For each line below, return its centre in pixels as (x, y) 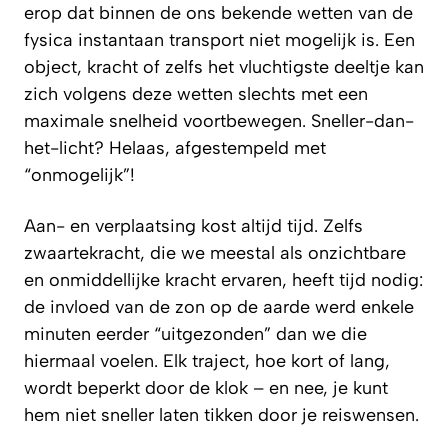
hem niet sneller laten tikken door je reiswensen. (221, 414)
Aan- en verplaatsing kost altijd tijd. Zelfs (193, 225)
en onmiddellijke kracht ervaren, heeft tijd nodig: (223, 279)
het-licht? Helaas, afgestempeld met (175, 147)
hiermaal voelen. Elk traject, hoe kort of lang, (207, 360)
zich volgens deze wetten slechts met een (196, 93)
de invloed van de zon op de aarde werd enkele (219, 306)
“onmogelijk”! (79, 174)
